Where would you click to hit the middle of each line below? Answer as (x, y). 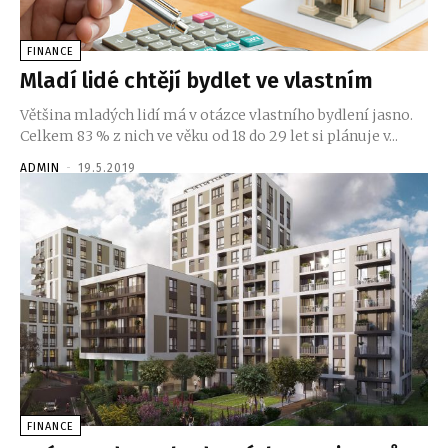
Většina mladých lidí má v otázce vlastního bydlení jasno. (216, 114)
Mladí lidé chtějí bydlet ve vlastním (196, 80)
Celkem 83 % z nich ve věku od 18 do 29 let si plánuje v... (209, 135)
